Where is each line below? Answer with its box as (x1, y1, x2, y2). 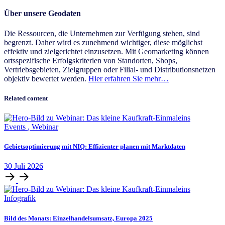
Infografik (4, 194, 36, 203)
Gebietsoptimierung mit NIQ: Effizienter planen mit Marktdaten (4, 143, 185, 151)
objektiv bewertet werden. (4, 74, 88, 83)
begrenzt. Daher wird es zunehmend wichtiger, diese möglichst (4, 38, 202, 47)
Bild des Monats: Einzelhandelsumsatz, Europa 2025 (4, 214, 153, 222)
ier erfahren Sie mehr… (94, 74, 169, 83)
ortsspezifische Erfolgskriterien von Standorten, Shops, (4, 56, 177, 65)
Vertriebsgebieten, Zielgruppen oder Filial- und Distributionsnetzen (4, 65, 215, 74)
